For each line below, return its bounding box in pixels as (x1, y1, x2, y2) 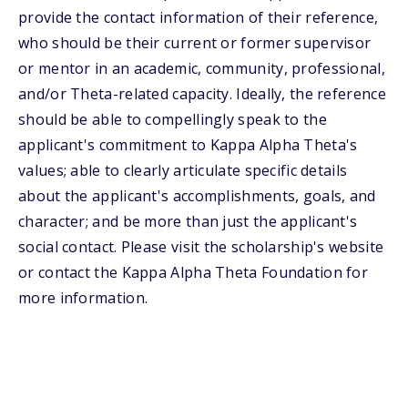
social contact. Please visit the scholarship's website (18, 237, 384, 257)
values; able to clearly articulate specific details (18, 160, 348, 180)
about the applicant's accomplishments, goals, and (18, 186, 376, 206)
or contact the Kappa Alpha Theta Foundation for (18, 262, 369, 282)
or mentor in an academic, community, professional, (18, 58, 385, 78)
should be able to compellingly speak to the (18, 109, 327, 129)
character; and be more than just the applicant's (18, 211, 358, 231)
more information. (18, 288, 148, 308)
